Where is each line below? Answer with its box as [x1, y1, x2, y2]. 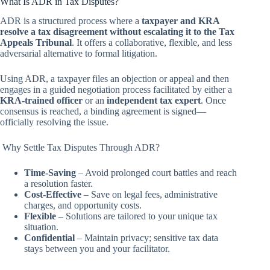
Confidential [24, 233, 75, 243]
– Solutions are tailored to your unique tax [56, 211, 218, 222]
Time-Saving [24, 168, 76, 178]
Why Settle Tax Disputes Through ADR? [2, 142, 160, 153]
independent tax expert [107, 95, 201, 106]
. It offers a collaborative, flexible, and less [72, 37, 232, 48]
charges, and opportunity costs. [24, 200, 142, 211]
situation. [24, 222, 58, 233]
